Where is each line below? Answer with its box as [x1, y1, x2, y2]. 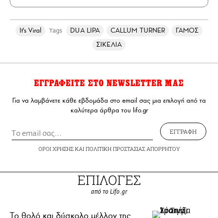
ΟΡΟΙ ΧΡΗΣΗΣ [38, 145, 73, 153]
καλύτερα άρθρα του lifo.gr [70, 106, 148, 115]
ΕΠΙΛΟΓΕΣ [77, 171, 141, 189]
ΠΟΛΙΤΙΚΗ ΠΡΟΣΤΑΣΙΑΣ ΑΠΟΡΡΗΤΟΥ [85, 145, 180, 153]
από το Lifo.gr [91, 189, 127, 196]
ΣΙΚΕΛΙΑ [96, 40, 122, 49]
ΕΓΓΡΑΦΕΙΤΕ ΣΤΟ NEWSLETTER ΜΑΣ [34, 78, 184, 89]
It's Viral [19, 26, 42, 35]
